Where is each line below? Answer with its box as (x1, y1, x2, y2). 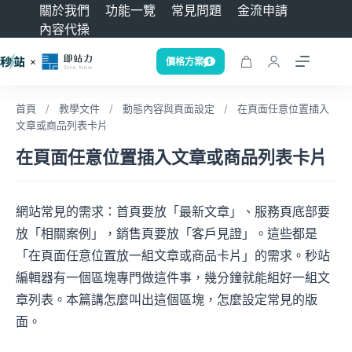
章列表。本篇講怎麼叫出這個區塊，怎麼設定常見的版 (16, 291, 317, 307)
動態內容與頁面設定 (123, 102, 214, 115)
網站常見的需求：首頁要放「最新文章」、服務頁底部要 (16, 203, 330, 219)
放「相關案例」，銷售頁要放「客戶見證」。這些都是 (16, 225, 317, 241)
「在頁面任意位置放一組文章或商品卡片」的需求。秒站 (16, 247, 330, 263)
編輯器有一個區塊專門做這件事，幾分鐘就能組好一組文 (16, 269, 330, 285)
